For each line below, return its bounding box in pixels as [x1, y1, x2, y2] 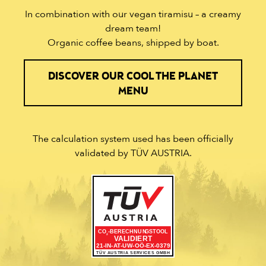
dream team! [105, 21, 161, 35]
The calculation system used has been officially [33, 132, 233, 146]
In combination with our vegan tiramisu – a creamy [25, 7, 241, 21]
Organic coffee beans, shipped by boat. [47, 36, 219, 49]
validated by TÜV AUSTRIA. [74, 147, 192, 160]
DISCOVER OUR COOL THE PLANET [48, 69, 218, 84]
